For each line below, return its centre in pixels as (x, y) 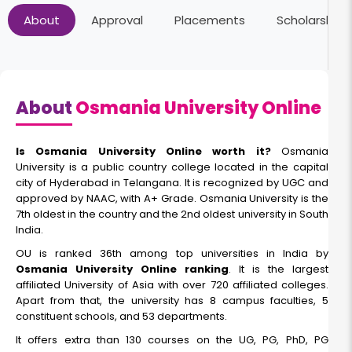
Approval (117, 20)
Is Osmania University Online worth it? (143, 152)
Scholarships (313, 20)
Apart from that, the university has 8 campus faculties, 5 (172, 301)
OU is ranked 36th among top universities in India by (172, 254)
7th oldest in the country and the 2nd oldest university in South (172, 214)
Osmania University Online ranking (122, 269)
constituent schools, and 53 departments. (123, 317)
